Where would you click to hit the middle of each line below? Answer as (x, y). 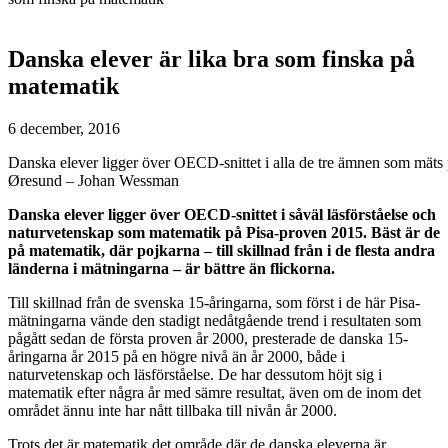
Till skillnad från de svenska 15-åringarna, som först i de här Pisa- (214, 302)
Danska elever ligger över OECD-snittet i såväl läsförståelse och (222, 214)
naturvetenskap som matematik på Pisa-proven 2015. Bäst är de (224, 232)
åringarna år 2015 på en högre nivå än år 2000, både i (176, 356)
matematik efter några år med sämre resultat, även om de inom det (214, 392)
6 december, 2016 (64, 128)
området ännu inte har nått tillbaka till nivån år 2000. (172, 410)
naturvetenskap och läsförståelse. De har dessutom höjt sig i (195, 374)
